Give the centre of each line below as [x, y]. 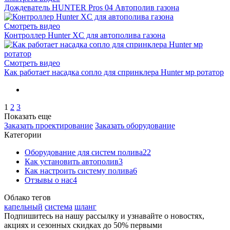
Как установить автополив [72, 161]
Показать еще [28, 116]
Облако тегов [27, 197]
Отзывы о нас [49, 180]
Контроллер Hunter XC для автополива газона [85, 35]
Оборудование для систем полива [84, 152]
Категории [23, 135]
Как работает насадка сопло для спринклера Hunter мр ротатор [114, 72]
